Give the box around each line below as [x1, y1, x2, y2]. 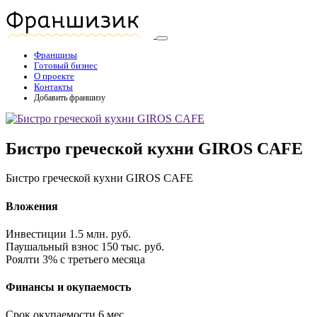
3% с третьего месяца [40, 253, 145, 265]
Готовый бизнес [34, 60, 98, 71]
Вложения [6, 200, 58, 212]
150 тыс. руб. [98, 240, 164, 253]
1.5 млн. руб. [67, 227, 131, 240]
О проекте [34, 71, 74, 81]
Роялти [6, 253, 40, 265]
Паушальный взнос [6, 240, 98, 253]
